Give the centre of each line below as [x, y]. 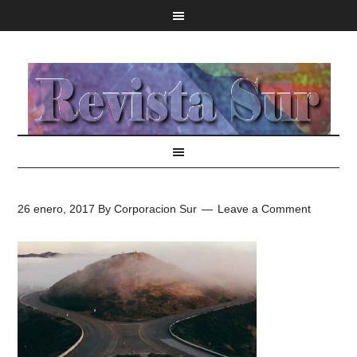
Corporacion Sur [156, 209]
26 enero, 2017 [57, 209]
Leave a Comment [265, 209]
